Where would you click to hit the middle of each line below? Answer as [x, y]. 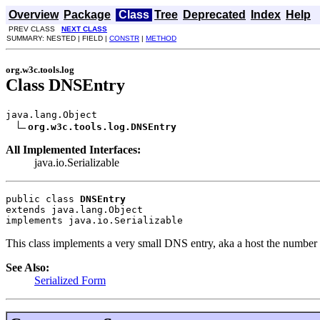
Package [87, 15]
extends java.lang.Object [74, 209]
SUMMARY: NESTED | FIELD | [58, 38]
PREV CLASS [34, 29]
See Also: [27, 267]
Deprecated [214, 15]
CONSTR [124, 38]
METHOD [161, 38]
